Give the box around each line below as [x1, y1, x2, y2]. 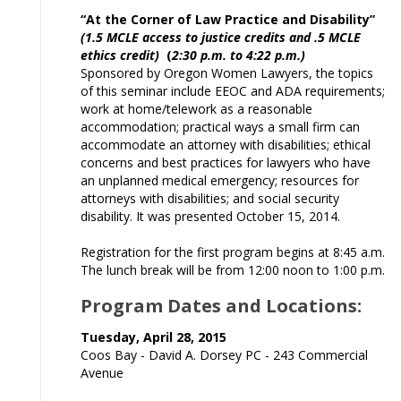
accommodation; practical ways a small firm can [81, 118, 360, 135]
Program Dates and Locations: [81, 294, 362, 318]
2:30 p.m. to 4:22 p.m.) [172, 47, 305, 64]
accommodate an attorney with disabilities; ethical [81, 136, 371, 153]
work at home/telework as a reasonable [81, 100, 312, 117]
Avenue [81, 364, 124, 381]
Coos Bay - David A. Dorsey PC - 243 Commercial [81, 346, 368, 363]
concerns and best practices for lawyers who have [81, 154, 371, 171]
